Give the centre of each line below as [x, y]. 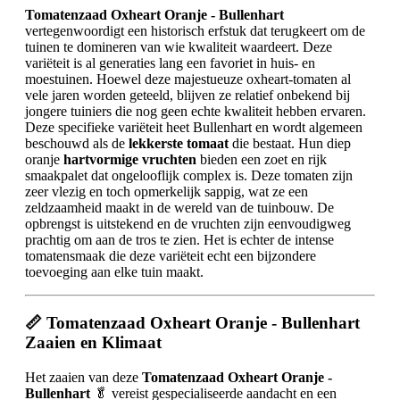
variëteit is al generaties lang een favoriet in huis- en [170, 63]
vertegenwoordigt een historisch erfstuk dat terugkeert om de [195, 31]
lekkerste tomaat [179, 144]
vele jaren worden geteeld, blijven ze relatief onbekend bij [187, 96]
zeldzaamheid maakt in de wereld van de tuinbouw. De [179, 208]
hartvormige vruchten [130, 160]
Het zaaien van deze [83, 377]
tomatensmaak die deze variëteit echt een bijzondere [171, 256]
